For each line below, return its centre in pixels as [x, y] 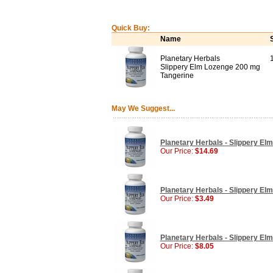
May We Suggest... [143, 108]
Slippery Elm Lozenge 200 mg [210, 67]
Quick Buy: [130, 28]
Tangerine [177, 76]
